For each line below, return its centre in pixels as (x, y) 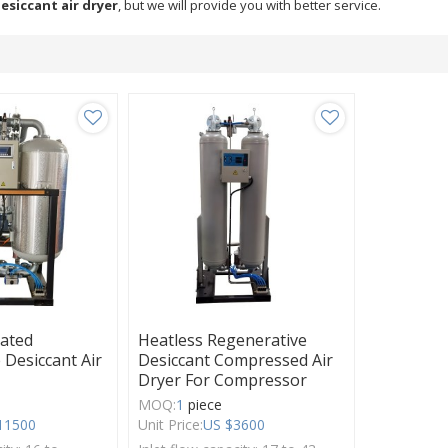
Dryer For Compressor (223, 380)
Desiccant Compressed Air (236, 360)
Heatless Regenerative (223, 340)
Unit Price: (171, 425)
